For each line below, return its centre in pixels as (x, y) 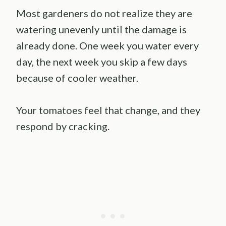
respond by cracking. (63, 126)
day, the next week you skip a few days (102, 61)
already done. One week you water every (107, 45)
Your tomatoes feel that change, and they (108, 110)
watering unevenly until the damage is (101, 29)
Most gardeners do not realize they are (104, 13)
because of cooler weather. (77, 77)
